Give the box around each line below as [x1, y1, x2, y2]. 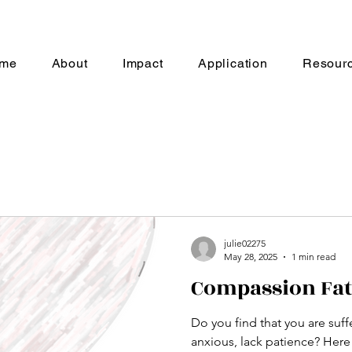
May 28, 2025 [224, 251, 277, 262]
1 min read [291, 251, 335, 262]
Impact [122, 56, 163, 71]
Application [197, 56, 268, 71]
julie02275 [224, 237, 266, 249]
